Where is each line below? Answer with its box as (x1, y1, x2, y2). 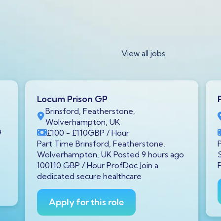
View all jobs (121, 48, 165, 58)
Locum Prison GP (37, 93, 108, 105)
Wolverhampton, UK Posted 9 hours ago (37, 149, 184, 160)
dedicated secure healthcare (37, 171, 142, 182)
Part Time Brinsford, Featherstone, (37, 139, 165, 149)
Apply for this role (48, 196, 124, 208)
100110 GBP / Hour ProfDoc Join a (37, 160, 158, 171)
